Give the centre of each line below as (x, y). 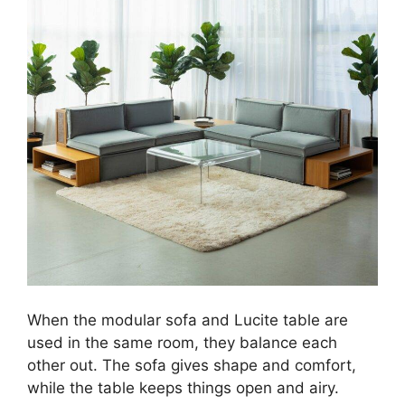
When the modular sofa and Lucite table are (188, 320)
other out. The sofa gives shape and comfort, (192, 365)
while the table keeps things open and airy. (183, 387)
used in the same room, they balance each (182, 342)
